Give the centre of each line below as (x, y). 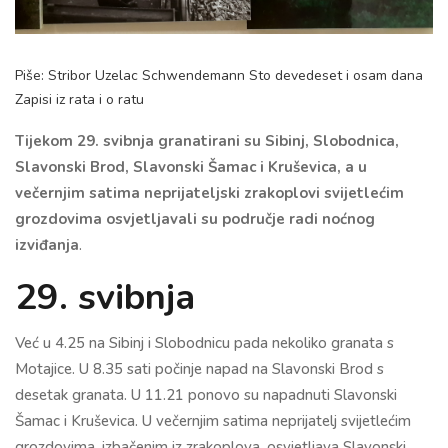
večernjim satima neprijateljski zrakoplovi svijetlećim (209, 192)
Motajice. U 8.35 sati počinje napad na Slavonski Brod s (199, 368)
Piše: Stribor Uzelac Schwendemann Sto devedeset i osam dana (219, 75)
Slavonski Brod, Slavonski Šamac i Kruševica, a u (191, 166)
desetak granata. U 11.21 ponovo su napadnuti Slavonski (206, 394)
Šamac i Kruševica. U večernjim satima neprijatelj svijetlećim (213, 420)
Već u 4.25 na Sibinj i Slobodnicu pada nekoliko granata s (204, 342)
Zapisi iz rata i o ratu (79, 99)
